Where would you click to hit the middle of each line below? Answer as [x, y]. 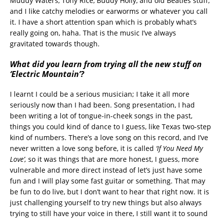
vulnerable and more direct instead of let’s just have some [106, 170]
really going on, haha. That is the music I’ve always [93, 33]
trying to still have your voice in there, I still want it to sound [109, 213]
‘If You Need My [179, 148]
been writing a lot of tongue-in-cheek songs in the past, [101, 115]
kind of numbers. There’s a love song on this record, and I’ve [109, 137]
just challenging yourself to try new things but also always [106, 202]
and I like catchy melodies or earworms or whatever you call [109, 11]
